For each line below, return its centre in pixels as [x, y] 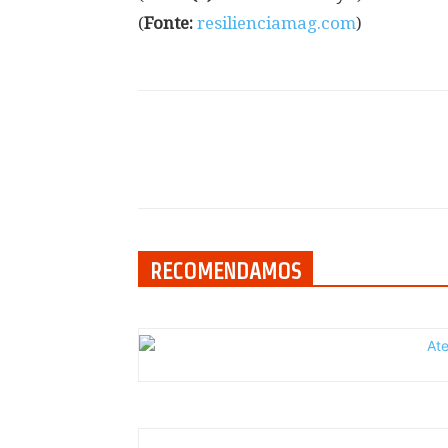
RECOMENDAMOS [225, 271]
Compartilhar [227, 168]
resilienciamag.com [276, 23]
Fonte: [168, 23]
